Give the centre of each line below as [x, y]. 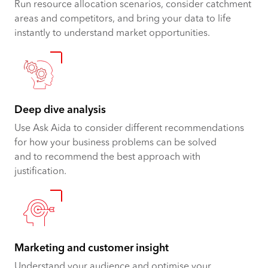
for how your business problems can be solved [115, 143]
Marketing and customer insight [92, 248]
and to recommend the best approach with [107, 157]
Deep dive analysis [60, 110]
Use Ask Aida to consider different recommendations [129, 128]
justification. [40, 171]
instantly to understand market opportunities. [112, 33]
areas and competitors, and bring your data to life [123, 19]
